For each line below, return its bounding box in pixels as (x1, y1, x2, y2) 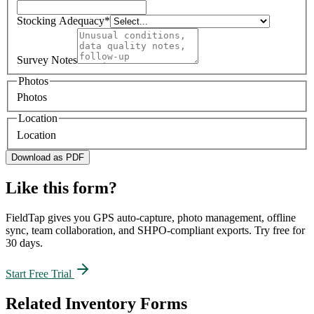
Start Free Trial (6, 267, 74, 280)
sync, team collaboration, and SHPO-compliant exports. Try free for (6, 224, 305, 236)
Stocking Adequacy (17, 14, 104, 27)
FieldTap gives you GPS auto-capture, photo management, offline (6, 211, 296, 224)
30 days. (6, 236, 43, 249)
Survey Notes (17, 53, 77, 66)
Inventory (65, 294, 136, 313)
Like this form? (6, 178, 117, 197)
